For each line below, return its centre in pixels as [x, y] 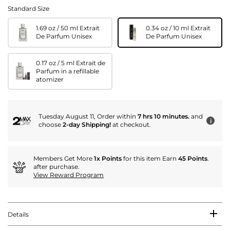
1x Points [108, 159]
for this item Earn [150, 159]
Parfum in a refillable [68, 71]
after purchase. [56, 167]
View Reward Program [69, 175]
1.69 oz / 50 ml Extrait [68, 28]
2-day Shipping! [87, 125]
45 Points [193, 159]
